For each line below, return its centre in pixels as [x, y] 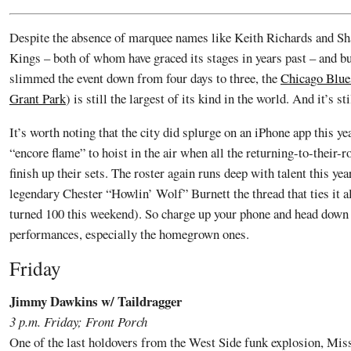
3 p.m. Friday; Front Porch [78, 321]
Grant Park [38, 99]
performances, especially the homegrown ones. [129, 234]
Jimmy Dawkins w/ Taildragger [96, 301]
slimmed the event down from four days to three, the [145, 78]
